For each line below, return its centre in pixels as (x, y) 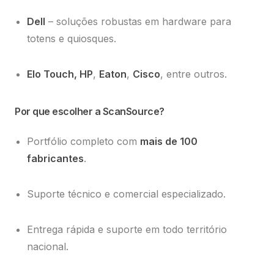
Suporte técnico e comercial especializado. (128, 194)
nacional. (49, 247)
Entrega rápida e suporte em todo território (127, 230)
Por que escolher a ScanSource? (90, 112)
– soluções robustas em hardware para (138, 22)
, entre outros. (195, 74)
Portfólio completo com (83, 142)
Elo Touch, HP (60, 74)
